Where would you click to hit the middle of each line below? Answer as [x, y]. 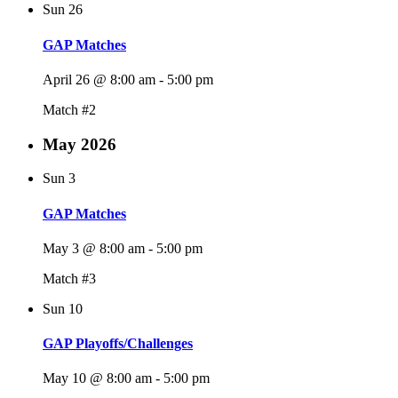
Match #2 [69, 109]
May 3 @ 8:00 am [94, 248]
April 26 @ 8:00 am [99, 79]
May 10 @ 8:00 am [97, 378]
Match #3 [69, 278]
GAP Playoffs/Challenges [118, 344]
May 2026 [80, 144]
